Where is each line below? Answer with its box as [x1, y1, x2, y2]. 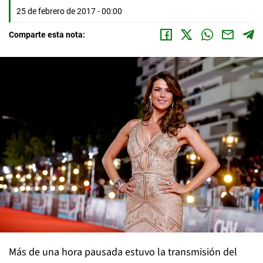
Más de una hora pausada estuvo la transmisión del [9, 244, 237, 259]
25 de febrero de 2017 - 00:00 [16, 6, 122, 16]
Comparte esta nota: [9, 30, 85, 39]
